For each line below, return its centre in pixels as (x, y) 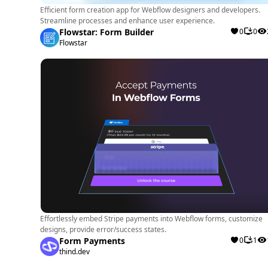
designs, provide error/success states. (103, 229)
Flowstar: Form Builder (107, 32)
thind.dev (75, 252)
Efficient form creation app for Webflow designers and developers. (150, 10)
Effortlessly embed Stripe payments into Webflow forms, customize (152, 219)
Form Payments (92, 241)
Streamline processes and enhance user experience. (128, 21)
